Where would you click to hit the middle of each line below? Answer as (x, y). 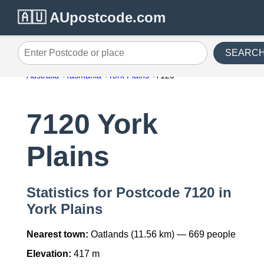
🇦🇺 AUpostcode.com (92, 17)
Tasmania (83, 75)
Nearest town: (57, 235)
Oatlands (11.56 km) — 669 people (162, 235)
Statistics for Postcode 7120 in (129, 193)
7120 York (92, 124)
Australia (42, 75)
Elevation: (49, 254)
